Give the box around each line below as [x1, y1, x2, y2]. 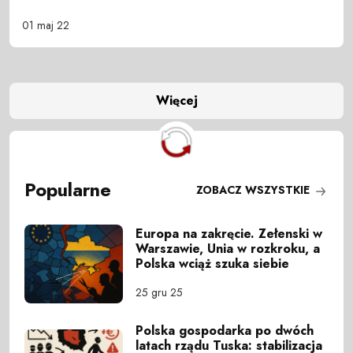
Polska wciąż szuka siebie [136, 255, 290, 273]
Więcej [155, 91, 198, 110]
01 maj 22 [22, 17, 69, 33]
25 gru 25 [136, 284, 184, 301]
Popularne [24, 176, 112, 204]
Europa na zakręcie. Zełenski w [136, 225, 323, 243]
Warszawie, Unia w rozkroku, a [136, 240, 321, 258]
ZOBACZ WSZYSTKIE [195, 181, 313, 198]
